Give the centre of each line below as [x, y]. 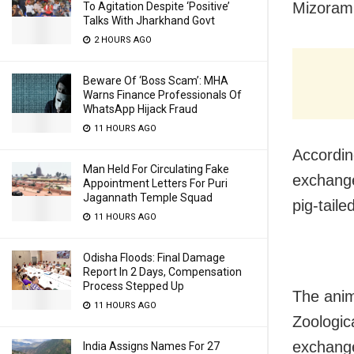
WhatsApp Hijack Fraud [140, 109]
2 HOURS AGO [122, 40]
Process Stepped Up [134, 286]
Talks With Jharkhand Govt [149, 21]
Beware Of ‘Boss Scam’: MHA [156, 81]
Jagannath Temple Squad [148, 198]
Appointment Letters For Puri [155, 183]
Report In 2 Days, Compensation [162, 272]
